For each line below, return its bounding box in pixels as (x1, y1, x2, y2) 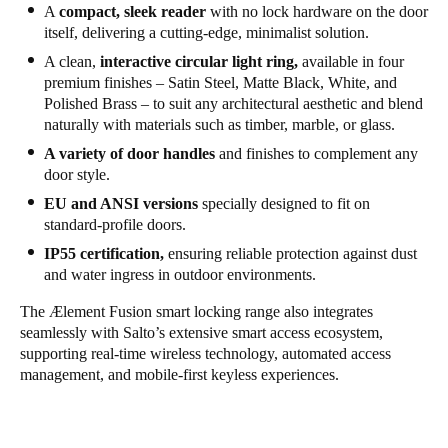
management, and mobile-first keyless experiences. (20, 365, 342, 383)
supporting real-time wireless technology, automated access (20, 344, 391, 362)
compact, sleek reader (59, 2, 206, 20)
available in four (298, 52, 404, 70)
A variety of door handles (44, 144, 219, 162)
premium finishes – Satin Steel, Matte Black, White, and (44, 73, 397, 91)
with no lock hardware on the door (206, 2, 428, 20)
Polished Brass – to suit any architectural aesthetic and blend (44, 94, 423, 112)
